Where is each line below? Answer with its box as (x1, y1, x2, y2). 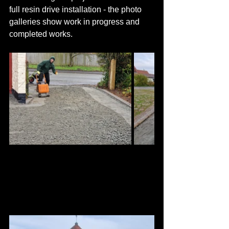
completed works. (9, 30, 73, 38)
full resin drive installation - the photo (9, 5, 144, 14)
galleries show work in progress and (9, 17, 142, 26)
